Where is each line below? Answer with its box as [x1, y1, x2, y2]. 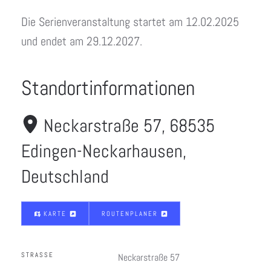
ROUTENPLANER [102, 209, 161, 218]
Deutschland [21, 165, 109, 188]
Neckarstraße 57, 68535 [44, 114, 215, 137]
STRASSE [21, 250, 49, 259]
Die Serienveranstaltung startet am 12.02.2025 [21, 14, 239, 30]
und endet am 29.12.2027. [21, 33, 142, 49]
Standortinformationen [21, 75, 195, 101]
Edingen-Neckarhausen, [21, 140, 186, 163]
